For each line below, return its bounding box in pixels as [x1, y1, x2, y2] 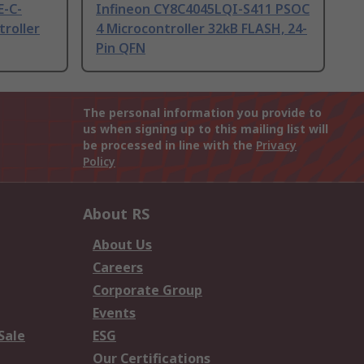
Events [93, 304, 136, 323]
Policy [83, 154, 115, 170]
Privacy [256, 137, 297, 154]
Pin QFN [96, 39, 145, 58]
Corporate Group [93, 281, 202, 300]
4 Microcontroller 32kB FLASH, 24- [96, 19, 307, 38]
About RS [83, 204, 149, 224]
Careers [93, 258, 143, 277]
